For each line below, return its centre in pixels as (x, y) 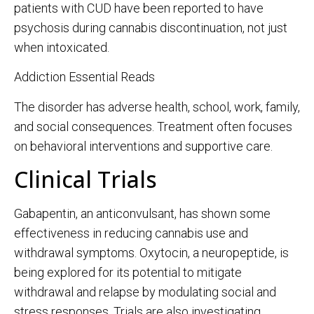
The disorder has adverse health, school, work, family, (157, 107)
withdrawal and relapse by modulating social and (145, 292)
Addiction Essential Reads (84, 77)
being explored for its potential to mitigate (128, 272)
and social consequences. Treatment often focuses (153, 126)
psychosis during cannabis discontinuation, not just (151, 27)
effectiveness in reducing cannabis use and (131, 233)
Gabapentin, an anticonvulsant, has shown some (142, 213)
